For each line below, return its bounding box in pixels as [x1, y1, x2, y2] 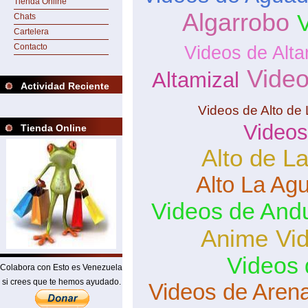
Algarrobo [181, 8, 289, 36]
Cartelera [14, 27, 49, 36]
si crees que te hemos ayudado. [1, 277, 121, 287]
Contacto [14, 42, 47, 52]
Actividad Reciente [21, 80, 109, 91]
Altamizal [151, 68, 239, 91]
